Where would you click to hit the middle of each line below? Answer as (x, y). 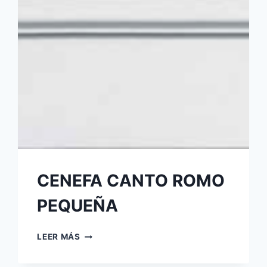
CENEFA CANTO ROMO (131, 181)
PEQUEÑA (78, 206)
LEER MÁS (59, 237)
